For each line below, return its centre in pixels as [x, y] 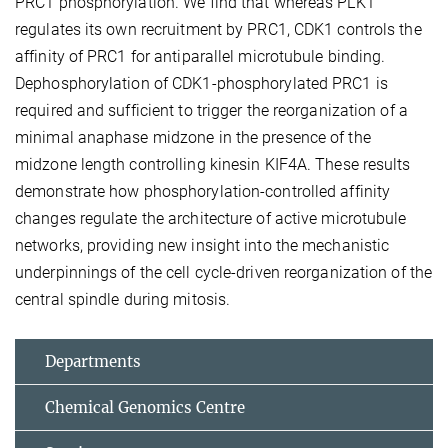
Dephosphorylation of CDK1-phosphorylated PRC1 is [201, 84]
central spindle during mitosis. [123, 300]
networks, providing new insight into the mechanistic [202, 246]
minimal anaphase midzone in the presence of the [193, 138]
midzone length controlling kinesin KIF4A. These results [213, 165]
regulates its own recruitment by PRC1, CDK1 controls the [218, 30]
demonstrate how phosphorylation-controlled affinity [203, 192]
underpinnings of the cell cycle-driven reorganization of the [224, 273]
